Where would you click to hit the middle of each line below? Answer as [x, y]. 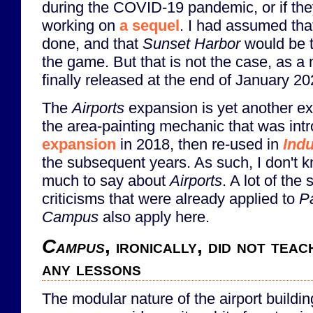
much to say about [106, 180]
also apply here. [154, 217]
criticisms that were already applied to [170, 198]
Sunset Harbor [191, 44]
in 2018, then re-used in [199, 144]
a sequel [150, 26]
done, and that [92, 44]
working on [81, 26]
